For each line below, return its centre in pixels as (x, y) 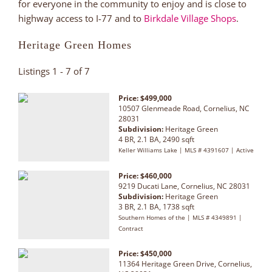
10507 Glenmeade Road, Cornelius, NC (184, 108)
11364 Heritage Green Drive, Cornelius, (185, 263)
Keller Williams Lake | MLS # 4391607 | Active (186, 150)
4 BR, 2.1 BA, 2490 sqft (156, 139)
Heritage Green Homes (75, 45)
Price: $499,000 (145, 98)
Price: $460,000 (145, 175)
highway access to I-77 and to (81, 18)
